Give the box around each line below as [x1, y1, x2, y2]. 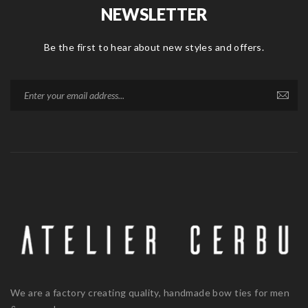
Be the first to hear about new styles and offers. [43, 41, 265, 54]
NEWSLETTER [100, 4, 208, 25]
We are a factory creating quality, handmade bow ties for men [10, 286, 290, 298]
